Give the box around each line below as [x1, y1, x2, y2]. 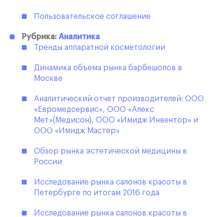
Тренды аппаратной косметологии [34, 44, 165, 52]
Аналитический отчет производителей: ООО [34, 95, 204, 103]
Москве [34, 75, 62, 83]
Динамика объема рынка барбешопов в [34, 64, 182, 72]
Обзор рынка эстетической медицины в [34, 147, 187, 155]
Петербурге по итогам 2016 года [34, 189, 159, 197]
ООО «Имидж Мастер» [34, 127, 120, 135]
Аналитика [59, 33, 100, 41]
